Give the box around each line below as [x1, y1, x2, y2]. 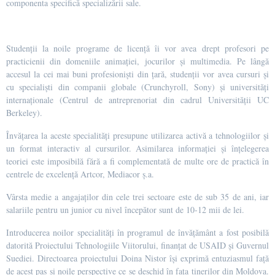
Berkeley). [6, 106, 42, 118]
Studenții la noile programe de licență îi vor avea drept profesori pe [6, 42, 269, 54]
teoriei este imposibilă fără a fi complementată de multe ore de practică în [6, 155, 269, 167]
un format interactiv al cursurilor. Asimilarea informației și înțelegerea [6, 142, 269, 154]
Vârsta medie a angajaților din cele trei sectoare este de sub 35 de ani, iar [6, 190, 269, 203]
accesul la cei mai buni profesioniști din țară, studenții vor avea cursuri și [6, 68, 269, 80]
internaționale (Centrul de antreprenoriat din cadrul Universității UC [6, 93, 269, 106]
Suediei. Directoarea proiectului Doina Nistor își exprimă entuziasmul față [6, 252, 269, 264]
